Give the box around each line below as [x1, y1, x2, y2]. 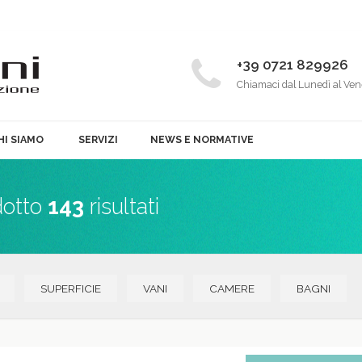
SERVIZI [78, 133, 118, 145]
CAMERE [209, 282, 255, 295]
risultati [84, 193, 159, 219]
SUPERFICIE [40, 282, 101, 295]
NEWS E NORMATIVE [149, 133, 254, 145]
